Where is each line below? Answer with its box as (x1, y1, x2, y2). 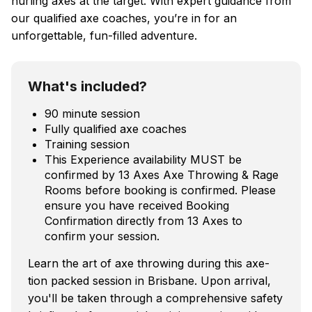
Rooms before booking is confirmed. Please (45, 182, 276, 197)
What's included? (28, 77, 147, 95)
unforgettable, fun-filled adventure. (11, 28, 197, 42)
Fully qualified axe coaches (45, 121, 187, 136)
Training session (45, 136, 130, 151)
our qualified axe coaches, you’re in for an (11, 10, 237, 25)
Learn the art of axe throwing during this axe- (28, 256, 270, 270)
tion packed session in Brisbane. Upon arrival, (28, 273, 271, 288)
